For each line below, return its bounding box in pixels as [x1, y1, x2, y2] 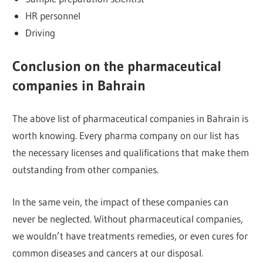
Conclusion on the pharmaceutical [12, 57, 222, 75]
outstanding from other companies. [12, 163, 159, 176]
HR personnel [25, 9, 80, 22]
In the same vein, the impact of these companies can [12, 195, 229, 208]
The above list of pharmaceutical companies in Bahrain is [12, 112, 249, 125]
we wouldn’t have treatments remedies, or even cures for [12, 229, 248, 242]
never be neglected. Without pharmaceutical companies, [12, 212, 244, 225]
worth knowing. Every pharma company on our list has [12, 129, 240, 142]
